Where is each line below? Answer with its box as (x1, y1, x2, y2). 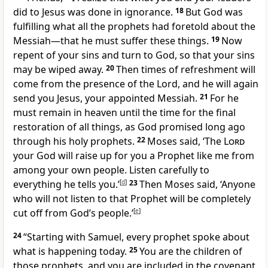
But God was (185, 5, 243, 19)
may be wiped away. (13, 63, 103, 77)
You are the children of (139, 245, 242, 258)
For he (210, 92, 239, 105)
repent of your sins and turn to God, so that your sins (13, 48, 255, 62)
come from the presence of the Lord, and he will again (13, 77, 258, 91)
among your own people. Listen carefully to (13, 163, 209, 177)
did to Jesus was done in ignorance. (13, 5, 173, 19)
